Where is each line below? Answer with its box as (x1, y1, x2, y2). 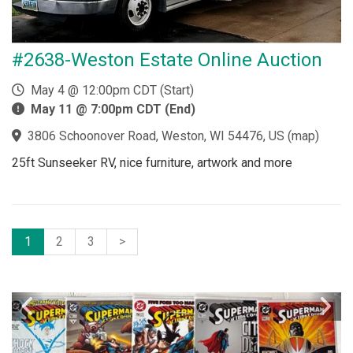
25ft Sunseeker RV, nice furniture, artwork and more (12, 154, 292, 170)
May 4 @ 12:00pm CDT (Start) (24, 82, 194, 98)
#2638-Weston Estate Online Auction (12, 48, 322, 71)
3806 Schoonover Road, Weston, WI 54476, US (28, 128, 284, 143)
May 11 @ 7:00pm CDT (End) (31, 101, 195, 117)
